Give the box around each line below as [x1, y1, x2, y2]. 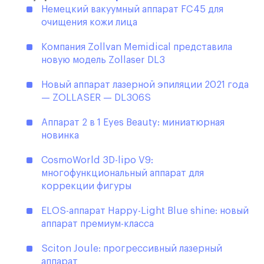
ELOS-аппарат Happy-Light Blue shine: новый [41, 206, 249, 216]
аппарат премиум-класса [41, 219, 154, 229]
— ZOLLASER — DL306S [41, 93, 151, 103]
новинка [41, 131, 79, 141]
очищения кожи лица [41, 18, 137, 28]
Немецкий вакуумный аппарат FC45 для [41, 5, 223, 15]
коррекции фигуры [41, 181, 131, 192]
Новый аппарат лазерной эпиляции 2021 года [41, 80, 249, 90]
